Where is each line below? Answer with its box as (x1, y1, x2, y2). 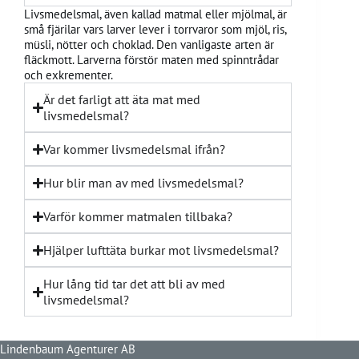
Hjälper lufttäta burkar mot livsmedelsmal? (43, 242, 280, 259)
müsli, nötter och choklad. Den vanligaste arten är (24, 37, 274, 53)
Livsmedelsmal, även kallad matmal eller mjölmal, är (24, 6, 287, 22)
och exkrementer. (24, 67, 113, 83)
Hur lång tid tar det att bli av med (43, 276, 226, 292)
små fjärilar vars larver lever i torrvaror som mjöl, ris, (24, 22, 286, 38)
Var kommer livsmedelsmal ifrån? (43, 141, 226, 158)
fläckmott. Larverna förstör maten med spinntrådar (24, 52, 279, 68)
